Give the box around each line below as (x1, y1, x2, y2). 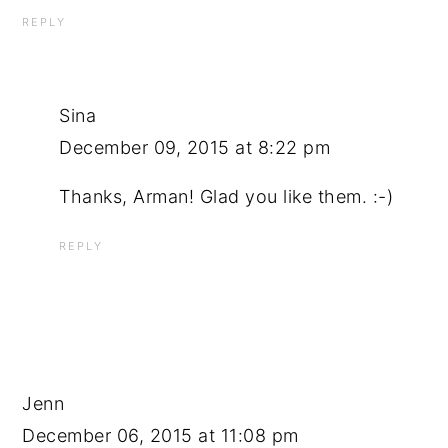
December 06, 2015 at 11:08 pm (22, 424, 299, 446)
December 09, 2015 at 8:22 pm (59, 136, 331, 158)
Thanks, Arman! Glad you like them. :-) (59, 185, 394, 207)
